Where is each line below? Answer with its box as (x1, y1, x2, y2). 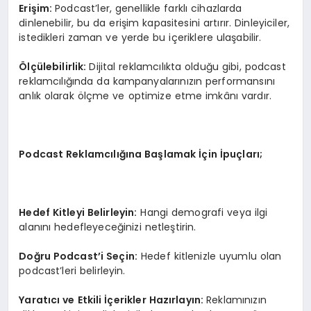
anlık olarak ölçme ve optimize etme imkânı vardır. (19, 89, 271, 103)
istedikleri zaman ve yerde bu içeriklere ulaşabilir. (19, 31, 262, 45)
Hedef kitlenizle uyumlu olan (137, 249, 282, 264)
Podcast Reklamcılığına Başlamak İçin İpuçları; (19, 147, 263, 162)
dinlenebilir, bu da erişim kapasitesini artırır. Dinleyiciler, (19, 16, 290, 31)
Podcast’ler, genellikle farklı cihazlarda (55, 1, 242, 16)
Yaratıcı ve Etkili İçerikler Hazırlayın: (19, 293, 207, 308)
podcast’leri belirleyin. (19, 264, 126, 278)
